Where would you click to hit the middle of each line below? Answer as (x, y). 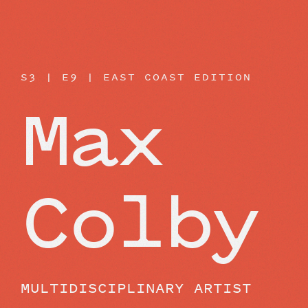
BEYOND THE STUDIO (102, 28)
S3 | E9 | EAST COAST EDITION (136, 77)
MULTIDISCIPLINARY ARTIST (136, 287)
